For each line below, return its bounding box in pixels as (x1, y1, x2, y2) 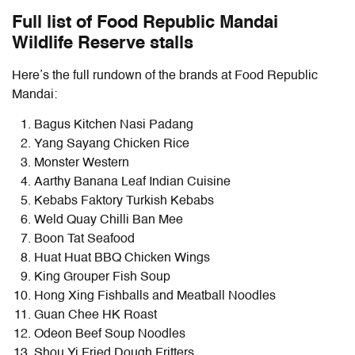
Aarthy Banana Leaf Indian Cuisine (34, 176, 234, 189)
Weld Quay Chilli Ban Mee (34, 214, 183, 227)
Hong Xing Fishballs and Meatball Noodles (34, 290, 276, 303)
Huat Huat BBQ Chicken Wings (34, 252, 210, 265)
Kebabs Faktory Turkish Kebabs (34, 195, 214, 208)
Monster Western (34, 157, 129, 170)
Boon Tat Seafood (34, 233, 138, 246)
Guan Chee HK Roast (34, 309, 157, 323)
